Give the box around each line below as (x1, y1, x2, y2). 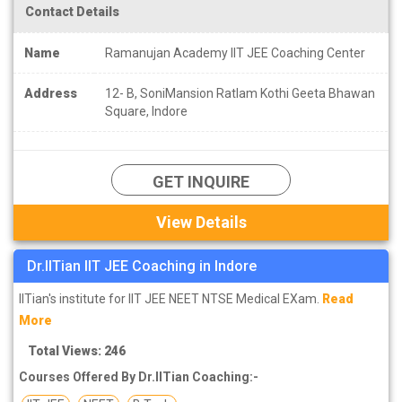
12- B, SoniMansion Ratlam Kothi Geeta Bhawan (105, 85, 375, 100)
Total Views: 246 (28, 343, 126, 358)
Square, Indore (105, 103, 188, 118)
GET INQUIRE (153, 171, 249, 191)
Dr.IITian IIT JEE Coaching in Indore (27, 257, 257, 275)
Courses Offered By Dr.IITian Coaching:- (19, 369, 258, 384)
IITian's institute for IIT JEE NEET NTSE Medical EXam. (19, 291, 322, 306)
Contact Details (25, 4, 119, 19)
